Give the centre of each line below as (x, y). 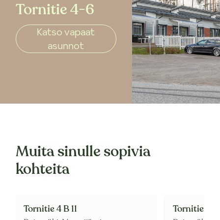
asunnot (66, 45)
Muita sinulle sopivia (83, 151)
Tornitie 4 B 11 (50, 208)
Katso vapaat (66, 32)
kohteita (43, 169)
